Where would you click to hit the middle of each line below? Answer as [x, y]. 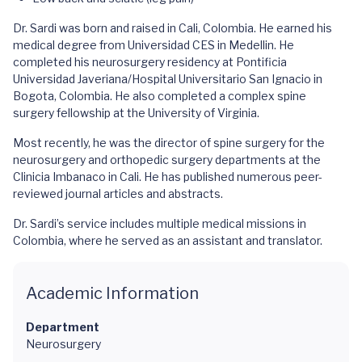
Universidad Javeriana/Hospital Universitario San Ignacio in [168, 79]
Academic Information [112, 293]
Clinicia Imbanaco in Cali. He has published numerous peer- [168, 177]
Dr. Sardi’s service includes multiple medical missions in [160, 223]
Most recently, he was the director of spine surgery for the [169, 143]
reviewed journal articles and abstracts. [118, 194]
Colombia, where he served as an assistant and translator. [168, 240]
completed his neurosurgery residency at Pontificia [150, 62]
